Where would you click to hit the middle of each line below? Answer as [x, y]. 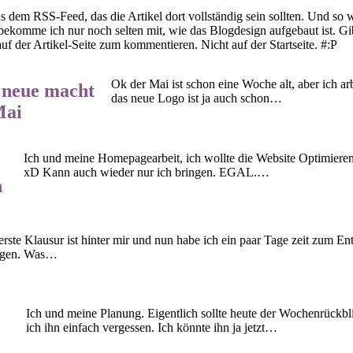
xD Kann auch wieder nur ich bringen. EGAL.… [146, 172]
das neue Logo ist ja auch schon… [196, 98]
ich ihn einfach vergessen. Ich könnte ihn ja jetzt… [151, 328]
